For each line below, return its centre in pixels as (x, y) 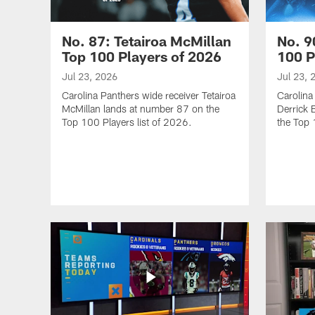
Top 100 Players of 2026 (142, 57)
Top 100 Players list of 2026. (127, 122)
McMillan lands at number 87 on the (141, 109)
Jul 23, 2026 (90, 77)
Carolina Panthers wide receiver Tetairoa (149, 96)
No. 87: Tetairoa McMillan (147, 41)
